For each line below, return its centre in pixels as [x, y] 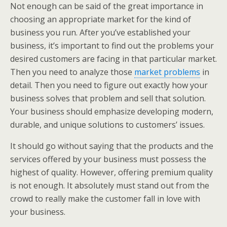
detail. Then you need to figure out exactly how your [109, 85]
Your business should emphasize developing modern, [112, 111]
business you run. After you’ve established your [100, 32]
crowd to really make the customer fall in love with [105, 199]
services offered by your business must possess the [108, 159]
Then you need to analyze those [72, 72]
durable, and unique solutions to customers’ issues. [107, 125]
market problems [167, 72]
